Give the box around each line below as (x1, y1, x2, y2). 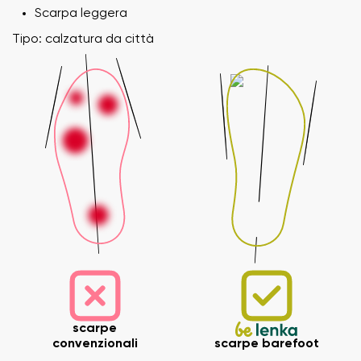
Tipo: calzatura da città (12, 32, 154, 46)
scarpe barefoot (214, 337, 319, 351)
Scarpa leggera (35, 6, 127, 20)
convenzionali (52, 337, 138, 351)
